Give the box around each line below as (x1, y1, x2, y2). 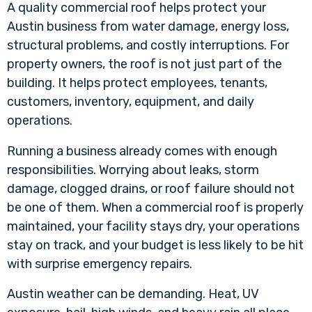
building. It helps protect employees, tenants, (7, 75, 267, 91)
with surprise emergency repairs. (7, 256, 192, 272)
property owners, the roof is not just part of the (7, 56, 282, 72)
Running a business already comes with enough (7, 143, 277, 159)
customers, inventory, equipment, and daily (7, 94, 254, 110)
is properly (241, 199, 304, 215)
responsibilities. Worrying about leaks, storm (7, 162, 259, 178)
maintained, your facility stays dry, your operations (7, 218, 299, 234)
